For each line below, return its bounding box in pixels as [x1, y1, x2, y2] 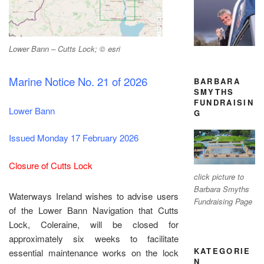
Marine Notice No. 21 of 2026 [9, 74, 147, 90]
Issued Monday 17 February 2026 [9, 131, 138, 144]
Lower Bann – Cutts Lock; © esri [9, 43, 120, 55]
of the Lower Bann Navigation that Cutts [9, 204, 179, 217]
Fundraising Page [193, 196, 252, 207]
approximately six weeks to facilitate [9, 232, 179, 245]
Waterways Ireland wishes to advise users [9, 190, 179, 203]
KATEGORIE [193, 245, 251, 256]
